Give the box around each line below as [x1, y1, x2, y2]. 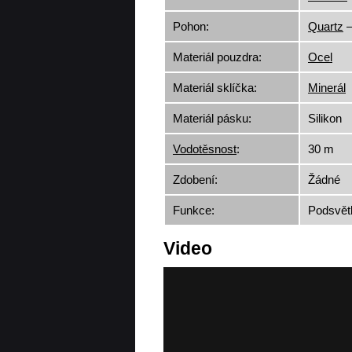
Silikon [308, 112, 342, 126]
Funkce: [173, 203, 214, 218]
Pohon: [173, 20, 209, 34]
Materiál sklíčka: [173, 81, 257, 95]
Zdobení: [173, 173, 218, 187]
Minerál [308, 81, 346, 95]
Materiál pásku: [173, 112, 251, 126]
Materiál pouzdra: [173, 50, 262, 64]
